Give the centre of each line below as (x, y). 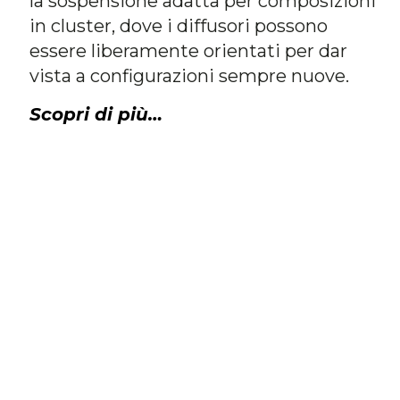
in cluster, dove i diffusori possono (178, 26)
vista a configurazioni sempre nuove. (189, 76)
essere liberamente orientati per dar (188, 51)
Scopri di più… (96, 114)
